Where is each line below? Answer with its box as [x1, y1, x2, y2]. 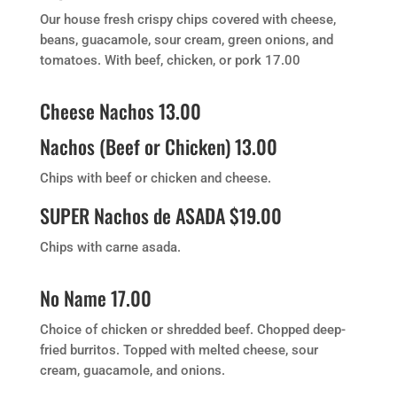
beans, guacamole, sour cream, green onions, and [39, 32, 333, 48]
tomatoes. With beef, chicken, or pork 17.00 [39, 52, 300, 68]
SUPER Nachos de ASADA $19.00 [39, 201, 282, 230]
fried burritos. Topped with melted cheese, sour [39, 342, 318, 358]
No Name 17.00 [39, 284, 152, 312]
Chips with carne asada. [39, 239, 181, 255]
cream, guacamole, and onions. [39, 362, 225, 378]
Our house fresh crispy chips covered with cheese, [39, 12, 336, 27]
